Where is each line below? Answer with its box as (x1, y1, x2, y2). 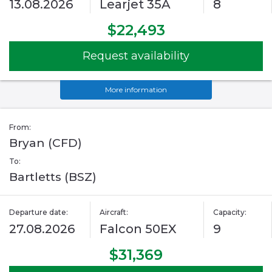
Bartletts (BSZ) (9, 170, 97, 185)
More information (105, 85, 167, 95)
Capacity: (212, 208, 246, 217)
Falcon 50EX (100, 222, 177, 237)
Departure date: (9, 208, 68, 217)
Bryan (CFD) (9, 136, 82, 151)
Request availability (83, 49, 189, 63)
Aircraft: (100, 208, 129, 217)
